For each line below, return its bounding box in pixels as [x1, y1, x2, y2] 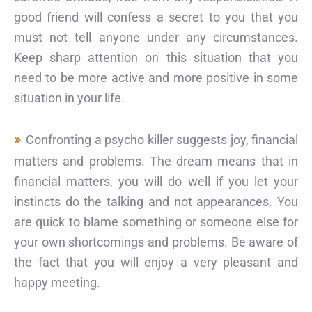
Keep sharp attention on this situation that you [14, 50, 298, 65]
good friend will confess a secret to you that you [14, 10, 298, 25]
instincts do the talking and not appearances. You [14, 194, 298, 209]
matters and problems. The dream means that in [14, 153, 298, 169]
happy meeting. [14, 274, 100, 290]
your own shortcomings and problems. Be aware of [14, 234, 298, 249]
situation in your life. [14, 91, 125, 106]
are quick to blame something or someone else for [14, 214, 298, 229]
